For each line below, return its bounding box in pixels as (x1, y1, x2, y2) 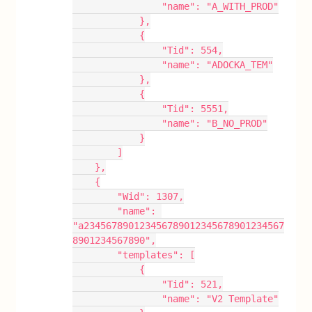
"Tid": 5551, (162, 103, 229, 114)
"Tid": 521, (162, 279, 224, 290)
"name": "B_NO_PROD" (162, 118, 268, 129)
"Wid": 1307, (117, 191, 185, 202)
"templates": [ (117, 249, 196, 260)
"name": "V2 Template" (162, 293, 279, 304)
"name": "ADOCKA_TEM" (162, 59, 274, 70)
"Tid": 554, (162, 45, 224, 56)
